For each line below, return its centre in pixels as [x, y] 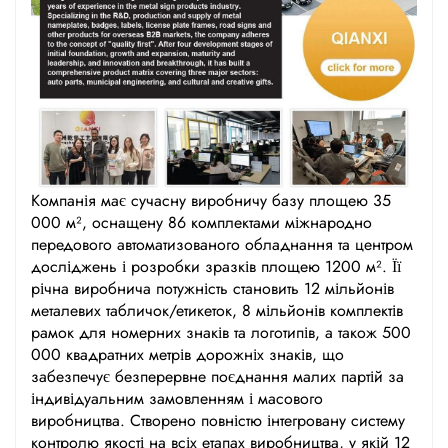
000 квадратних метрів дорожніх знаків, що [187, 354]
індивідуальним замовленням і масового [177, 398]
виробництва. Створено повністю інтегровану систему [218, 420]
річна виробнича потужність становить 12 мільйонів [212, 288]
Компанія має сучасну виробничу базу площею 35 [211, 200]
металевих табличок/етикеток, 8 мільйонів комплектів [217, 310]
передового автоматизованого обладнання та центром [222, 244]
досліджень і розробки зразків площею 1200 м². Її [216, 266]
